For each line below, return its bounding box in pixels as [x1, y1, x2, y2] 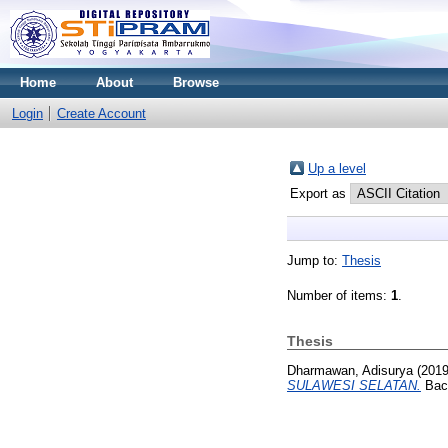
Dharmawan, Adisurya [287, 362, 413, 378]
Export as [290, 186, 350, 201]
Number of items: [287, 288, 391, 303]
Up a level [308, 161, 366, 176]
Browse [173, 75, 219, 90]
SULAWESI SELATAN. [287, 377, 421, 393]
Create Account [57, 106, 146, 121]
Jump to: [287, 253, 342, 268]
